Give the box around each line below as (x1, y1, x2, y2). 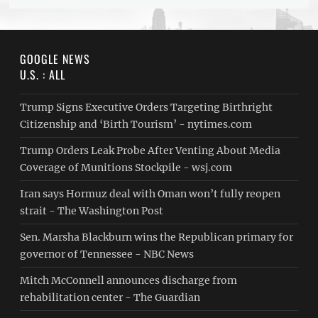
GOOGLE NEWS (20, 50, 91, 67)
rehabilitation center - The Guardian (20, 291, 201, 304)
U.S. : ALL (20, 66, 66, 83)
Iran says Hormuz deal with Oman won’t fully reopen (20, 187, 281, 200)
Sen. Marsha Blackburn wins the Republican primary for (20, 231, 294, 243)
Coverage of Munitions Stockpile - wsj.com (20, 161, 233, 174)
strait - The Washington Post (20, 204, 164, 217)
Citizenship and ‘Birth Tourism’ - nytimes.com (20, 118, 253, 131)
